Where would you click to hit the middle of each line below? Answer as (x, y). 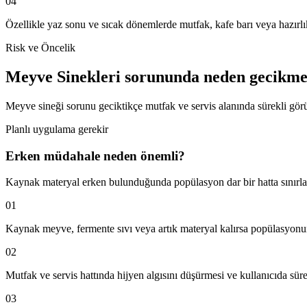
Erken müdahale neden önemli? (95, 156)
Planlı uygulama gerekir (57, 129)
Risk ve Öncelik (40, 47)
